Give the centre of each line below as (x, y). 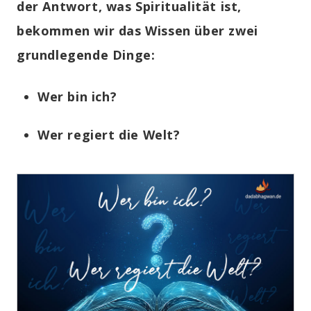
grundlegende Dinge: (86, 55)
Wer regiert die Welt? (109, 135)
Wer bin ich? (77, 97)
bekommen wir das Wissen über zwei (137, 31)
